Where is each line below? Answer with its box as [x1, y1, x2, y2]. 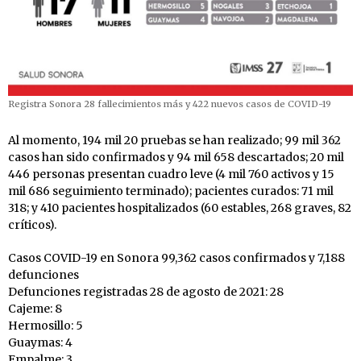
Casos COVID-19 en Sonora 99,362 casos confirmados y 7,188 [8, 251, 345, 266]
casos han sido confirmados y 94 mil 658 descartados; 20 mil [8, 150, 344, 165]
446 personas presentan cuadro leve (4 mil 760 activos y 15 [8, 167, 334, 182]
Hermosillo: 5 [8, 318, 83, 334]
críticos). [8, 218, 56, 233]
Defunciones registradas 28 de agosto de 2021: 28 [8, 284, 284, 300]
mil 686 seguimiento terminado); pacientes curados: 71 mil [8, 184, 334, 199]
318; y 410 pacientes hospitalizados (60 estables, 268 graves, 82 [8, 201, 351, 216]
